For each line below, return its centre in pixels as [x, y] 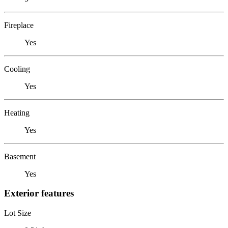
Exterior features [39, 193]
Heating [17, 112]
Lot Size [18, 213]
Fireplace [19, 25]
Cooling [17, 69]
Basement [20, 156]
